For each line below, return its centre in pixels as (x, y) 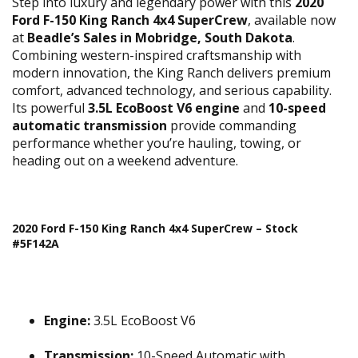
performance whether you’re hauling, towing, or (157, 143)
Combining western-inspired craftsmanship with (157, 55)
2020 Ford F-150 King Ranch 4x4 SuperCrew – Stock (155, 228)
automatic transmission (89, 125)
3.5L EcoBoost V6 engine (164, 108)
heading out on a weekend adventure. (125, 161)
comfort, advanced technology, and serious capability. (172, 90)
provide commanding (232, 125)
